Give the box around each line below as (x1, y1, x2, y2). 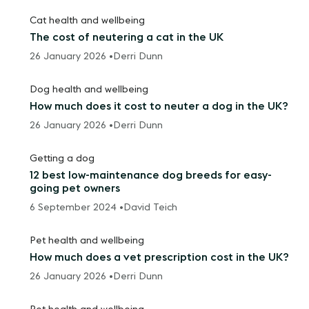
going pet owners (30, 183, 121, 195)
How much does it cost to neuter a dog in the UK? (30, 101, 289, 112)
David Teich (123, 203, 178, 213)
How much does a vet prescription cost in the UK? (30, 252, 290, 263)
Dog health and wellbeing (30, 85, 149, 95)
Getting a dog (30, 154, 95, 164)
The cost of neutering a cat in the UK (30, 32, 224, 43)
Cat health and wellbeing (30, 16, 146, 26)
